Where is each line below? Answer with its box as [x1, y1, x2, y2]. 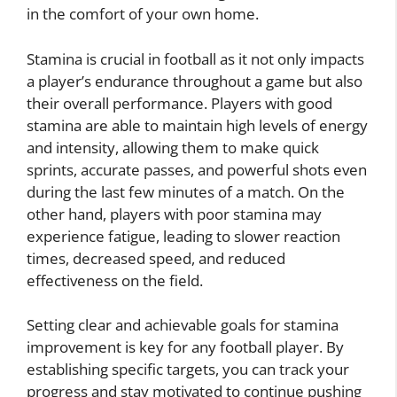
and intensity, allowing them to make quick [27, 136, 319, 158]
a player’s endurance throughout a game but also [27, 70, 362, 91]
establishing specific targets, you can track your [27, 359, 349, 380]
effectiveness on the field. [27, 269, 203, 291]
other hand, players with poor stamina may [27, 203, 322, 224]
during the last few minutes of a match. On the [27, 181, 345, 202]
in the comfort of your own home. [27, 4, 259, 25]
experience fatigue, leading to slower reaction [27, 225, 340, 246]
